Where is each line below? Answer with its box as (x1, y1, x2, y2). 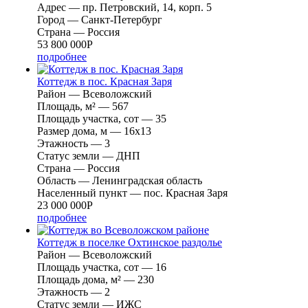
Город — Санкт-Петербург (37, 13, 162, 25)
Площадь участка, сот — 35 (37, 112, 166, 124)
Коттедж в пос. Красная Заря (37, 75, 172, 87)
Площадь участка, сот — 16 (37, 261, 166, 273)
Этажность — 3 (37, 137, 110, 149)
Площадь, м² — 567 (37, 100, 129, 112)
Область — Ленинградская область (37, 174, 202, 186)
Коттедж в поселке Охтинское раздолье (37, 236, 222, 248)
